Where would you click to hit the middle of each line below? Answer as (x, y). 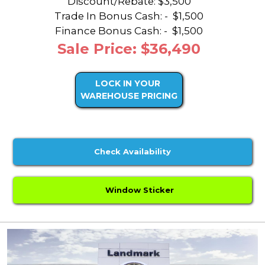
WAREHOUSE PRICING (129, 96)
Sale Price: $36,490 (129, 49)
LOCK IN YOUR (128, 84)
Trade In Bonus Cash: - (112, 16)
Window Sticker (138, 190)
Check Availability (132, 152)
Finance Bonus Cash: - (112, 31)
